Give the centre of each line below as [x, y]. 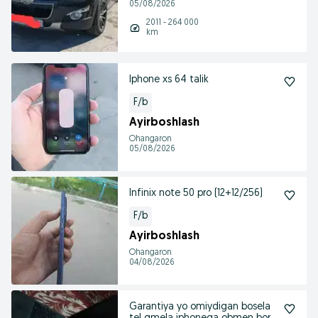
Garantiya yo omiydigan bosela [200, 307]
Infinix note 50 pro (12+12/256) [196, 193]
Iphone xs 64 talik [169, 80]
